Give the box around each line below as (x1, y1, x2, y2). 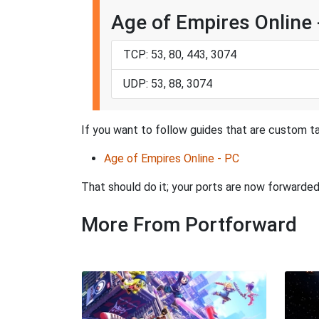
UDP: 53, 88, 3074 (123, 77, 212, 91)
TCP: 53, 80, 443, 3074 (123, 48, 236, 62)
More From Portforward (81, 213, 297, 237)
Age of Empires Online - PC (104, 152, 239, 166)
